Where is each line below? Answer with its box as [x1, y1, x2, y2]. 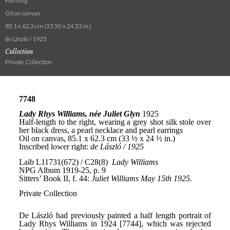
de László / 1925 [5, 35, 47, 43]
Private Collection [5, 58, 52, 66]
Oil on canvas [5, 9, 40, 17]
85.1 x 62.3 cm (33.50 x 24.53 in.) [5, 22, 91, 30]
